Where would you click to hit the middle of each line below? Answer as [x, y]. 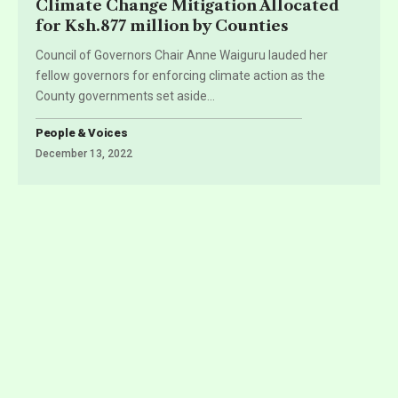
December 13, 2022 [84, 153]
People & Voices [82, 132]
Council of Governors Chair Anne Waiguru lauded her [182, 55]
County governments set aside [121, 96]
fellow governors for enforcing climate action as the [180, 75]
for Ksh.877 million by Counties [162, 25]
